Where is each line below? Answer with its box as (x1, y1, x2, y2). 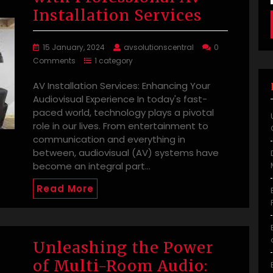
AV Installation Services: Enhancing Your (33, 79, 210, 93)
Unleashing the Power (33, 238, 213, 258)
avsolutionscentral (124, 42, 194, 53)
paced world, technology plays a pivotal (33, 106, 214, 119)
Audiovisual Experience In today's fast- (33, 93, 207, 106)
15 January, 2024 (43, 42, 105, 53)
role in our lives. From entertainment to (33, 119, 208, 133)
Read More (37, 182, 94, 196)
